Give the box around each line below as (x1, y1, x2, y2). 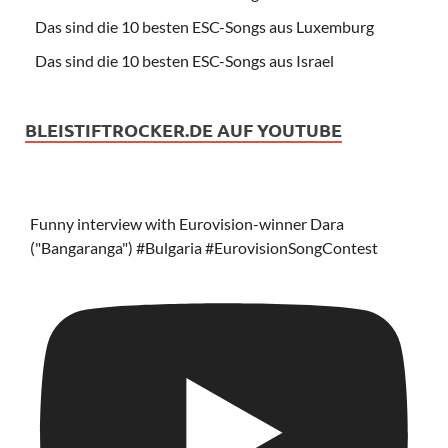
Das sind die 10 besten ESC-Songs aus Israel (35, 51, 334, 71)
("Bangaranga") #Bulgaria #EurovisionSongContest (30, 238, 378, 258)
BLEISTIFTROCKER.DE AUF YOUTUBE (25, 118, 342, 142)
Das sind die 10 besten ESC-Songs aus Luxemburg (35, 17, 374, 37)
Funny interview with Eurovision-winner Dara (30, 214, 344, 234)
